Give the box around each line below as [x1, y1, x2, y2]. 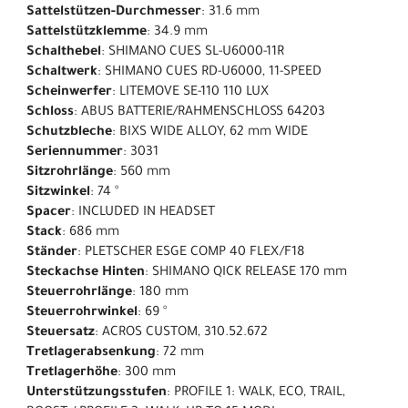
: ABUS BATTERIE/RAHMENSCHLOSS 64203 [74, 105, 325, 120]
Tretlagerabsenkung [26, 345, 156, 361]
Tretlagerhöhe [26, 365, 117, 381]
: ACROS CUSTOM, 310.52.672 [95, 325, 268, 341]
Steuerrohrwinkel [26, 305, 138, 321]
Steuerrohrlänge [26, 285, 132, 301]
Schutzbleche [26, 125, 112, 140]
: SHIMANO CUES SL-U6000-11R [101, 45, 284, 60]
